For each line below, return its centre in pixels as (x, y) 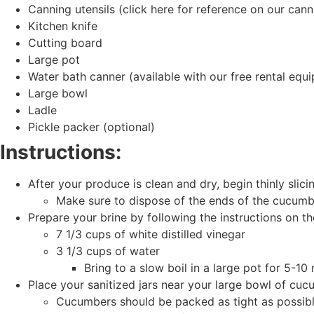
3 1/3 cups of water (108, 251)
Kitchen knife (63, 26)
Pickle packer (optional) (93, 127)
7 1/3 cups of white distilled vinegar (151, 234)
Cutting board (65, 42)
